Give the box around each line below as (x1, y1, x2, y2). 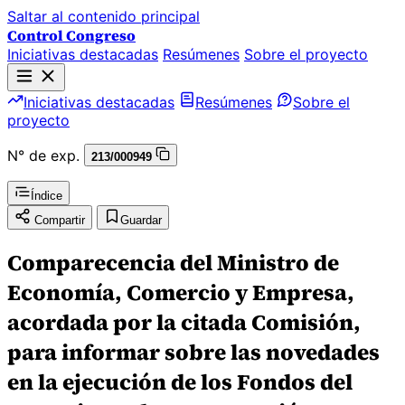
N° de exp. (7, 146, 80, 165)
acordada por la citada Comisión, (7, 306, 361, 337)
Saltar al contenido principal (7, 7, 200, 25)
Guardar (120, 213, 162, 227)
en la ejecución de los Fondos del (7, 366, 353, 397)
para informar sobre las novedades (7, 336, 380, 367)
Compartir (34, 213, 85, 227)
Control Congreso (7, 25, 136, 45)
